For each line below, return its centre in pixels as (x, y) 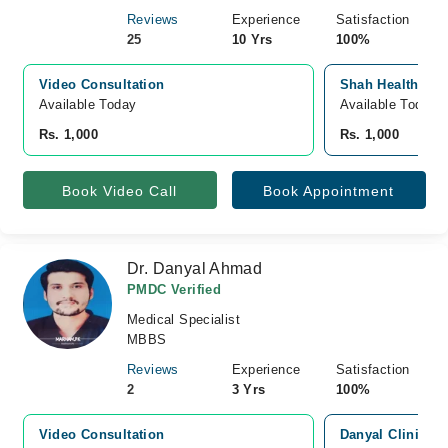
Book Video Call (119, 191)
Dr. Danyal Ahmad (195, 268)
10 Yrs (252, 39)
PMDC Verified (174, 289)
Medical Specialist (184, 319)
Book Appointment (328, 191)
